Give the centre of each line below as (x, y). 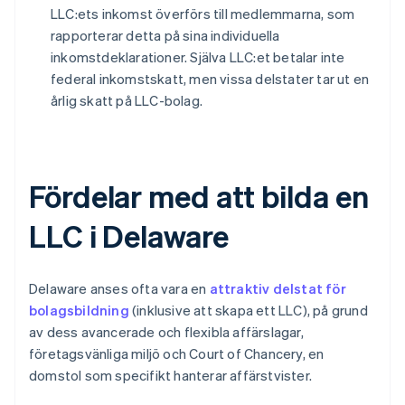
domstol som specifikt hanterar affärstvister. (171, 376)
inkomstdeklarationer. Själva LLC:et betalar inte (198, 57)
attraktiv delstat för (278, 289)
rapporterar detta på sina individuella (165, 36)
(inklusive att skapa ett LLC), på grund (248, 311)
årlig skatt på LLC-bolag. (127, 101)
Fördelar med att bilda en (199, 196)
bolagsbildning (79, 311)
